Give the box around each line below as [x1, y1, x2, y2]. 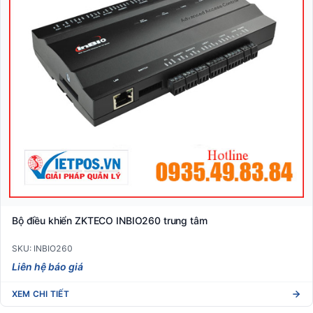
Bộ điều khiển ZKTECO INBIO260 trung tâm [12, 214, 208, 226]
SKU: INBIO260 [12, 242, 73, 254]
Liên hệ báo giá [12, 260, 83, 272]
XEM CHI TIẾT [12, 288, 69, 299]
